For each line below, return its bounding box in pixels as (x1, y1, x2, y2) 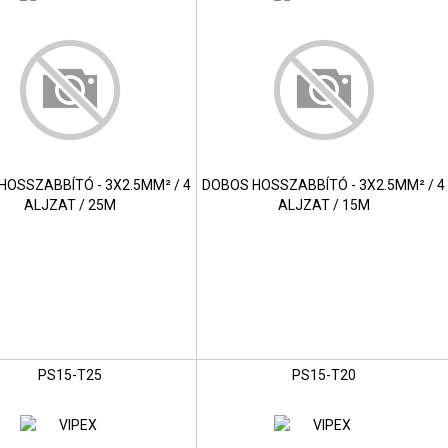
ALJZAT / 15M (277, 197, 370, 214)
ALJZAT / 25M (23, 197, 116, 214)
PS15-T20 (291, 367, 356, 384)
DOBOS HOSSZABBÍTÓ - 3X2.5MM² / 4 (202, 177, 446, 194)
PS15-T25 (37, 367, 102, 384)
